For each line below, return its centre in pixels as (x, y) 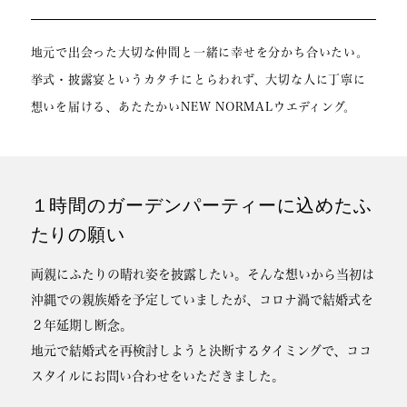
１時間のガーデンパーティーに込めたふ (201, 207)
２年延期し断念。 (81, 325)
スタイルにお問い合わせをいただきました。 (157, 376)
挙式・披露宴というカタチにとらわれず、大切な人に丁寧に (198, 79)
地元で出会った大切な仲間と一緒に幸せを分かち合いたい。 (199, 51)
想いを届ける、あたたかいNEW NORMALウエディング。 (194, 106)
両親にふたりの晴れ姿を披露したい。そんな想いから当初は (202, 274)
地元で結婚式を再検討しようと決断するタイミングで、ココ (201, 350)
